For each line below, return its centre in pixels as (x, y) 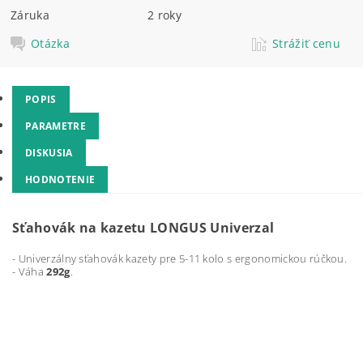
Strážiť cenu (306, 43)
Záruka (30, 15)
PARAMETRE (56, 126)
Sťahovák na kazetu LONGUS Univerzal (143, 228)
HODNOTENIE (60, 179)
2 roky (165, 15)
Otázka (51, 43)
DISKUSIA (49, 153)
